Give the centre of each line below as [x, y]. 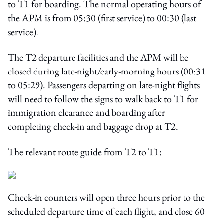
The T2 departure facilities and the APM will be [98, 57]
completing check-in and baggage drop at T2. [93, 126]
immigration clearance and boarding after [87, 112]
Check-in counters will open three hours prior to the [106, 197]
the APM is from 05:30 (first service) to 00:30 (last [102, 18]
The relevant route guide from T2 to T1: [85, 152]
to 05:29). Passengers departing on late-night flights [104, 85]
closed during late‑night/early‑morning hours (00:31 [107, 71]
